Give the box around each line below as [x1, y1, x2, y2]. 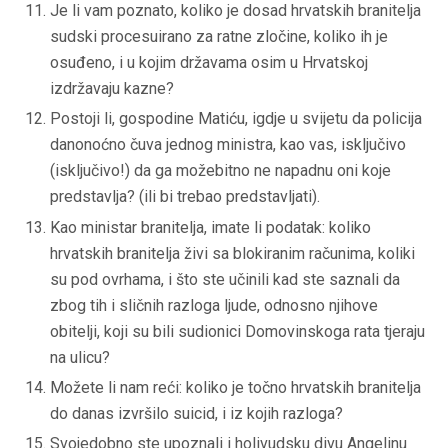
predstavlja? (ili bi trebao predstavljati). [50, 187, 320, 207]
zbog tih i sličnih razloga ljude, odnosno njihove [50, 295, 378, 315]
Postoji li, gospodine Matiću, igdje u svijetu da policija [50, 109, 422, 129]
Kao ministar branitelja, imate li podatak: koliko [50, 217, 371, 237]
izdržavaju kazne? [50, 78, 174, 98]
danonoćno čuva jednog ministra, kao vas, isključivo [50, 135, 406, 155]
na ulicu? [50, 347, 110, 367]
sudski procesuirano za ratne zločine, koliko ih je [50, 26, 388, 46]
